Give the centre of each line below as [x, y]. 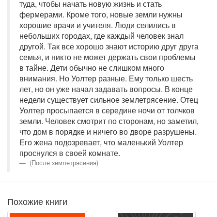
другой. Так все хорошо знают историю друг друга [109, 46]
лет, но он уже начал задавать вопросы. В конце [106, 89]
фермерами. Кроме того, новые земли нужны [101, 14]
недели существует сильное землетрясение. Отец [109, 100]
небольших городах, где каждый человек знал [101, 36]
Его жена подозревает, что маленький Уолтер [101, 142]
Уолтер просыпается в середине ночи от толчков [107, 110]
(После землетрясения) [63, 163]
